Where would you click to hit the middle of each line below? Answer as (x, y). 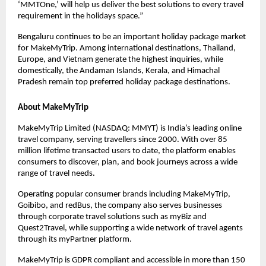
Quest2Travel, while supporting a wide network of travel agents (130, 228)
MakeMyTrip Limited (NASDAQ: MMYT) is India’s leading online (130, 128)
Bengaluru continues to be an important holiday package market (132, 37)
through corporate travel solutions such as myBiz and (112, 217)
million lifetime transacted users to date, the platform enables (127, 151)
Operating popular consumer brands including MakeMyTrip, (124, 194)
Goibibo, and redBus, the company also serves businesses (120, 205)
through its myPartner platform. (75, 239)
